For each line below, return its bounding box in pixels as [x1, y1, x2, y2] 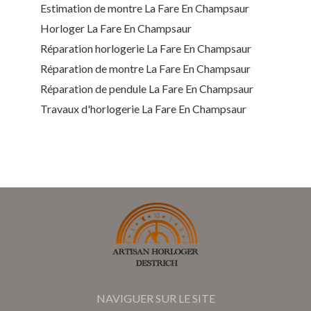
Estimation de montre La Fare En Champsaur [40, 1, 249, 15]
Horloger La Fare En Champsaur [40, 22, 192, 35]
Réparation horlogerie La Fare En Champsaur [40, 42, 251, 56]
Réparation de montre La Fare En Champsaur [40, 62, 251, 76]
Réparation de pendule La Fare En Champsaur [40, 82, 253, 96]
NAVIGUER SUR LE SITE [96, 292, 215, 305]
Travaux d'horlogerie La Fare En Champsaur [40, 102, 246, 116]
